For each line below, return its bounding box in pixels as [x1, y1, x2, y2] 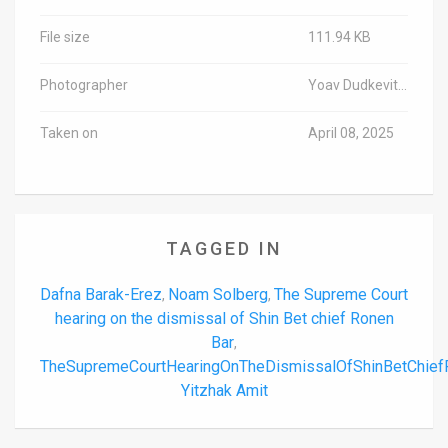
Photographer [40, 77, 128, 94]
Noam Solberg [168, 285, 268, 305]
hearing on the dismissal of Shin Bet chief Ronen [54, 309, 394, 329]
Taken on [40, 125, 98, 142]
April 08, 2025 [308, 125, 394, 142]
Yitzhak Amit [180, 381, 268, 401]
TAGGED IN [166, 238, 282, 260]
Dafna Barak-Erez [40, 285, 162, 305]
